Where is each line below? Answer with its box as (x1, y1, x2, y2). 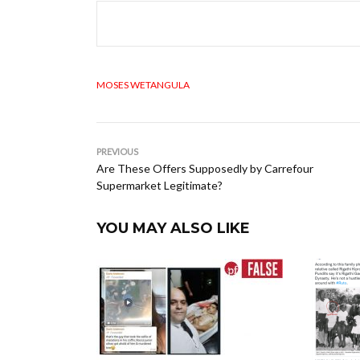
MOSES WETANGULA (96, 79, 190, 91)
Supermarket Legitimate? (96, 178, 223, 192)
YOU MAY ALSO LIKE (96, 219, 250, 237)
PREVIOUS (96, 146, 138, 157)
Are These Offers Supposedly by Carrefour (96, 162, 313, 175)
